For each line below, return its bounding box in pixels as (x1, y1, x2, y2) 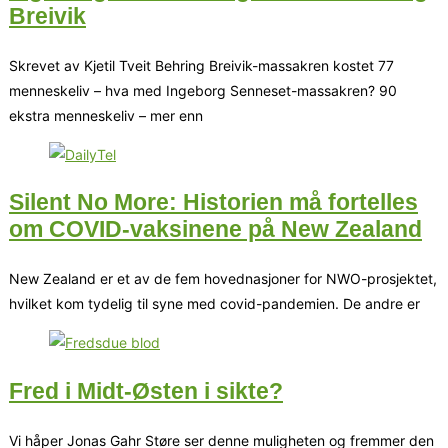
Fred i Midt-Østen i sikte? (9, 377, 283, 404)
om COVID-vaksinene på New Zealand (9, 216, 422, 243)
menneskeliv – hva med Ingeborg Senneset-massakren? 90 (9, 81, 397, 99)
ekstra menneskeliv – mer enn (9, 106, 203, 124)
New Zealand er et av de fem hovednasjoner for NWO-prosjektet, (9, 270, 437, 288)
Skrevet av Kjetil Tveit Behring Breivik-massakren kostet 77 (9, 56, 394, 74)
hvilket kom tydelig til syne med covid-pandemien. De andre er (9, 295, 420, 313)
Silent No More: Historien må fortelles (9, 189, 418, 216)
